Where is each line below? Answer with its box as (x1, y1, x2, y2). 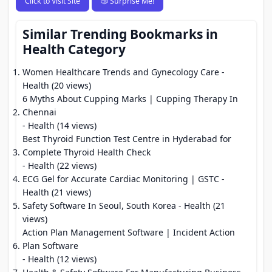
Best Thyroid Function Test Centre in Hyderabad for (22, 133, 231, 144)
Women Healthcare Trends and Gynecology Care (22, 66, 219, 78)
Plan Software (22, 240, 78, 251)
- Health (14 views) (22, 120, 97, 131)
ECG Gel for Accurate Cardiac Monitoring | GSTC (22, 173, 219, 185)
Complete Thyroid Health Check (22, 146, 151, 158)
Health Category (22, 41, 126, 58)
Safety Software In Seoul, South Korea (22, 200, 176, 211)
